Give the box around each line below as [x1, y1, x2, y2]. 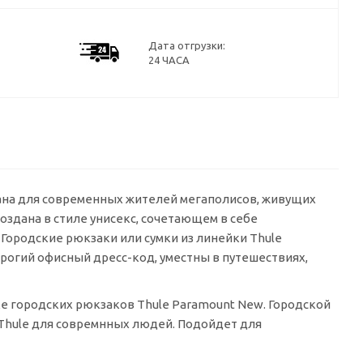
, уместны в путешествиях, [155, 250, 308, 264]
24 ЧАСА [148, 54, 190, 66]
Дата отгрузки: [148, 40, 225, 51]
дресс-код [93, 250, 155, 264]
